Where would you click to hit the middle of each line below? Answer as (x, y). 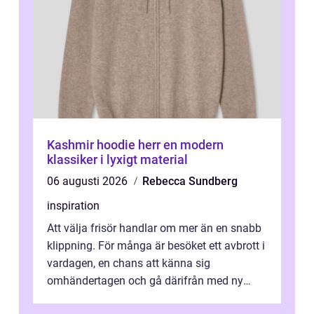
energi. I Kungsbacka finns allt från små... (149, 299)
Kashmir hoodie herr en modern (105, 145)
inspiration (73, 206)
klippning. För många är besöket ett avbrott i (156, 246)
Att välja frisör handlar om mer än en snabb (154, 228)
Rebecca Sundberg (190, 182)
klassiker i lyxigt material (117, 160)
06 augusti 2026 (89, 182)
